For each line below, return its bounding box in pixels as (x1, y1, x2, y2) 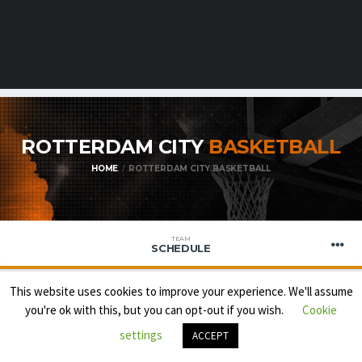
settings (120, 327, 162, 343)
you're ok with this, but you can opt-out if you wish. (25, 302, 286, 318)
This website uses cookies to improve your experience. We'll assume (9, 283, 353, 299)
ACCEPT (192, 329, 229, 343)
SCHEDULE (151, 242, 211, 255)
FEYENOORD (26, 317, 109, 332)
